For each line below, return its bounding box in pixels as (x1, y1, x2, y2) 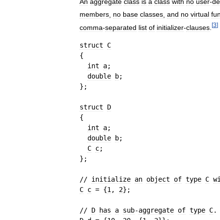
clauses (186, 23, 210, 31)
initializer (157, 23, 184, 31)
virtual (191, 10, 209, 19)
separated (105, 23, 137, 31)
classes (140, 10, 163, 19)
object (146, 175, 170, 183)
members (80, 10, 109, 19)
